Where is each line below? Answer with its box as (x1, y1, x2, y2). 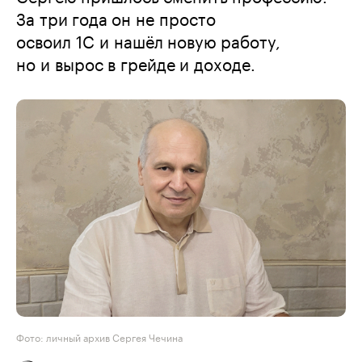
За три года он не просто (16, 4, 216, 30)
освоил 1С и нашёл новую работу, (16, 27, 280, 53)
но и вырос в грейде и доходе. (16, 49, 255, 75)
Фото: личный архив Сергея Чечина (16, 328, 183, 344)
